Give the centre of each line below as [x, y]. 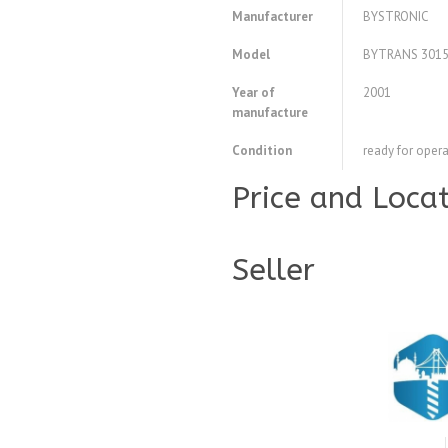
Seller [273, 270]
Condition [262, 151]
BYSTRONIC [396, 17]
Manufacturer [272, 17]
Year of [253, 93]
